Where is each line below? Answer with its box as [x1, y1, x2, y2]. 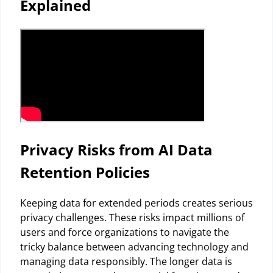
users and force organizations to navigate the [20, 225, 229, 239]
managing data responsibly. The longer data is [20, 254, 232, 268]
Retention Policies [20, 161, 150, 182]
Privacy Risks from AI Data [20, 139, 213, 160]
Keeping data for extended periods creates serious [20, 196, 253, 210]
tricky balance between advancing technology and [20, 239, 249, 253]
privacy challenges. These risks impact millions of [20, 210, 244, 224]
